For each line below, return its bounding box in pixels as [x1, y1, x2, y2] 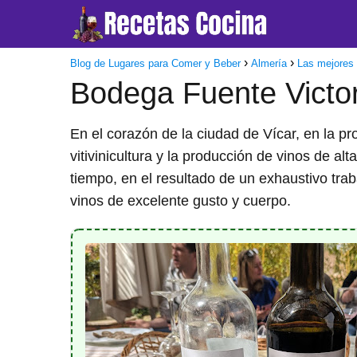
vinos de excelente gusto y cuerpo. [70, 193, 291, 209]
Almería [251, 57, 287, 69]
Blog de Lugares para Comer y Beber [70, 57, 241, 69]
